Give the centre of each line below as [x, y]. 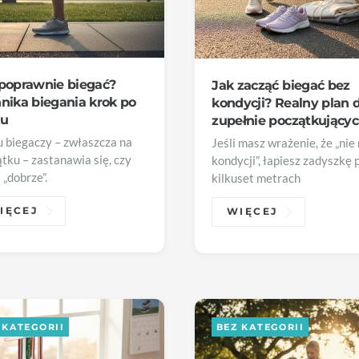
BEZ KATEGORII [260, 327]
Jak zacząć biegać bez [281, 85]
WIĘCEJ [252, 212]
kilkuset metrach [256, 178]
